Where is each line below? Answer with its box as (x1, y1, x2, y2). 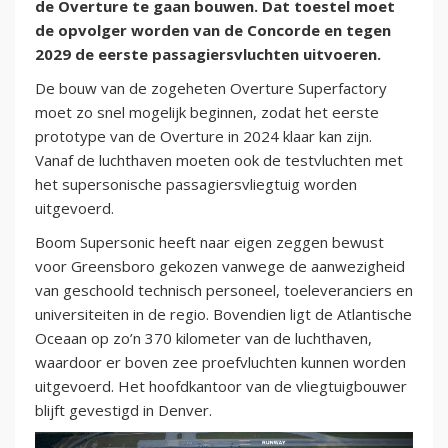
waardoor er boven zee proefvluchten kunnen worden (35, 352, 406, 373)
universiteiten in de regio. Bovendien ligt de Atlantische (35, 304, 412, 325)
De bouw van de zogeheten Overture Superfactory (35, 78, 387, 99)
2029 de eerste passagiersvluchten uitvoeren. (35, 44, 381, 65)
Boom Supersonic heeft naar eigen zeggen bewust (35, 232, 384, 253)
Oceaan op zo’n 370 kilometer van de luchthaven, (35, 328, 372, 349)
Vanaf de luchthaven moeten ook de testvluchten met (35, 150, 403, 171)
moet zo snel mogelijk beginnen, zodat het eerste (35, 102, 379, 123)
